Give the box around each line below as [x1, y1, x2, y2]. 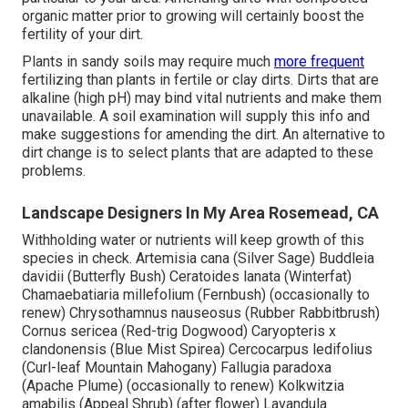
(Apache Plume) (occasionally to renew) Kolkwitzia [22, 377, 344, 395]
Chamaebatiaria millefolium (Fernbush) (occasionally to [22, 286, 370, 304]
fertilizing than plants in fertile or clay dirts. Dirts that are [22, 71, 379, 89]
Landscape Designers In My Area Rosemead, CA [22, 203, 379, 223]
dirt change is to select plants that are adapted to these [22, 144, 373, 162]
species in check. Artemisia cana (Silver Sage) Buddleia [22, 250, 374, 268]
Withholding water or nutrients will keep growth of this [22, 231, 364, 250]
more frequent [274, 53, 364, 71]
